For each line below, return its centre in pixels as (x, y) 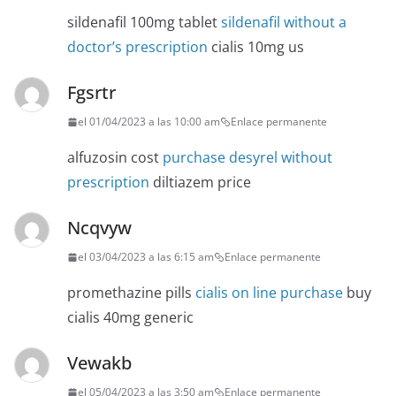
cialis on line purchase (269, 293)
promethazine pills (131, 293)
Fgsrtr (91, 93)
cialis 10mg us (256, 47)
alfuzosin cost (115, 158)
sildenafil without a (284, 23)
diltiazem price (200, 183)
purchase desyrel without (247, 158)
